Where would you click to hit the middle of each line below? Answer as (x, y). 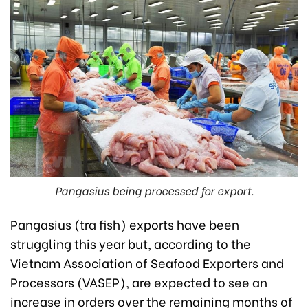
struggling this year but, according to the (131, 243)
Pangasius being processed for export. (154, 190)
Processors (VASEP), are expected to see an (139, 281)
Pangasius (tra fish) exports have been (125, 223)
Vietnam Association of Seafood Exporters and (147, 262)
